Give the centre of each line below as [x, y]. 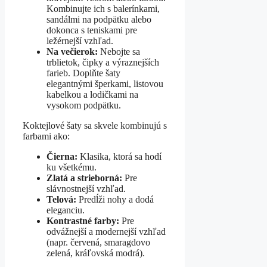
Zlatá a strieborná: [84, 178]
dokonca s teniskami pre [92, 30]
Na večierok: [72, 52]
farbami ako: [46, 136]
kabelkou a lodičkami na [92, 95]
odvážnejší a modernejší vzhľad [106, 232]
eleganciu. [66, 210]
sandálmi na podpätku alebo [99, 20]
